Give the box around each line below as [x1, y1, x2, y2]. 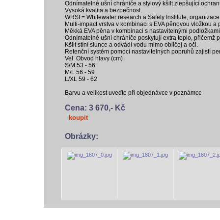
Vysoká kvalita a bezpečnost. [65, 7, 142, 14]
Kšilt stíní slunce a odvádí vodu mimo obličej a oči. [65, 41, 198, 48]
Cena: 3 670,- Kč [65, 104, 125, 112]
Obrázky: [65, 132, 98, 140]
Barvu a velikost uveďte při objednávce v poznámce [65, 89, 202, 96]
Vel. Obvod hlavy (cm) [65, 55, 123, 62]
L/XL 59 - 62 [65, 76, 97, 82]
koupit [69, 114, 88, 121]
